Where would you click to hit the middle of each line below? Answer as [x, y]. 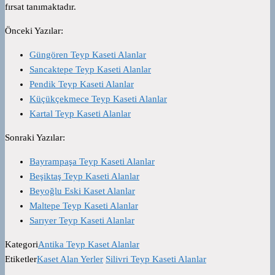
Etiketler [21, 259]
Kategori [21, 245]
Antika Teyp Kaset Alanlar [89, 245]
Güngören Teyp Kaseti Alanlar [88, 55]
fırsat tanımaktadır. [41, 7]
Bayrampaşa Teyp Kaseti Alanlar [92, 162]
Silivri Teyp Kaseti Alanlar [156, 259]
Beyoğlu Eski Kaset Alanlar [82, 191]
